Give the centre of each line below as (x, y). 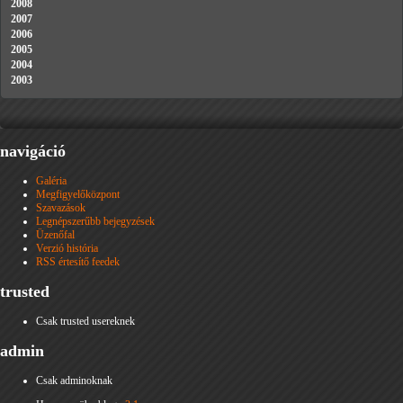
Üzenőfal (55, 235)
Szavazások (61, 208)
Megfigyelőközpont (78, 195)
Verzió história (67, 249)
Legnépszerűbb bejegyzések (95, 222)
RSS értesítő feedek (78, 262)
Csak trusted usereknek (85, 322)
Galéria (51, 181)
